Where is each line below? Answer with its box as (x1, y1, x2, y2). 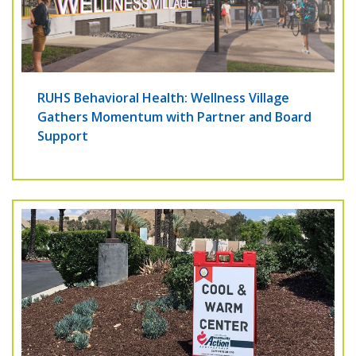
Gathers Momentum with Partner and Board (37, 108, 311, 126)
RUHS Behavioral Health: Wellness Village (37, 89, 289, 107)
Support (37, 127, 88, 145)
